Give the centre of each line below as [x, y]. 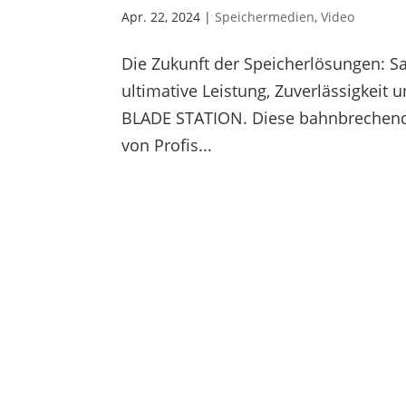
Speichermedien [265, 16]
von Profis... [167, 145]
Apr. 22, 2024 [161, 16]
